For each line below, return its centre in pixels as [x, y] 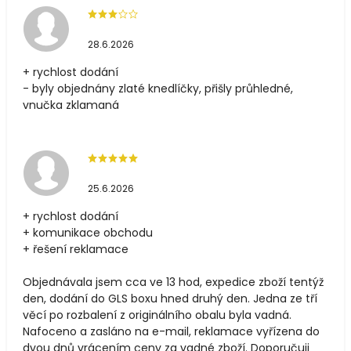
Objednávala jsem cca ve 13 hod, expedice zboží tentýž [173, 282]
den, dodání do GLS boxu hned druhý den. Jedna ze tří [170, 299]
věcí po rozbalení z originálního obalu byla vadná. [157, 315]
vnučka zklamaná [71, 105]
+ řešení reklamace [76, 250]
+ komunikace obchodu [88, 233]
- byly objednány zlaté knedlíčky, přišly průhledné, [158, 89]
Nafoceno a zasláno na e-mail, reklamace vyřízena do [171, 332]
